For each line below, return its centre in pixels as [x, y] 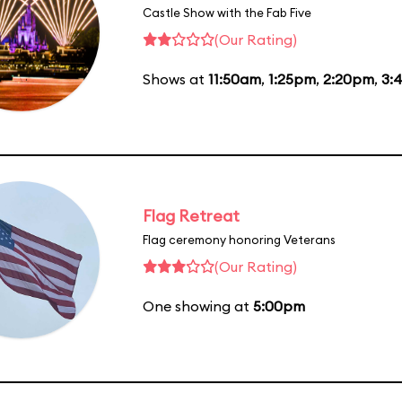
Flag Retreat [191, 215]
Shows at [175, 79]
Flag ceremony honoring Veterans [239, 239]
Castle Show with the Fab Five [227, 12]
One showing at [198, 306]
